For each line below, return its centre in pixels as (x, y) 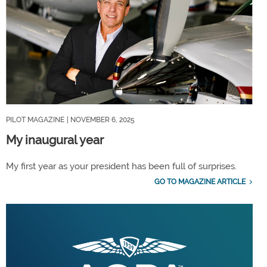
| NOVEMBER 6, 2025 (101, 120)
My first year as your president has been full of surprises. (121, 167)
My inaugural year (55, 140)
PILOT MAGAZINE (35, 120)
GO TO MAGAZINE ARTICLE (200, 182)
